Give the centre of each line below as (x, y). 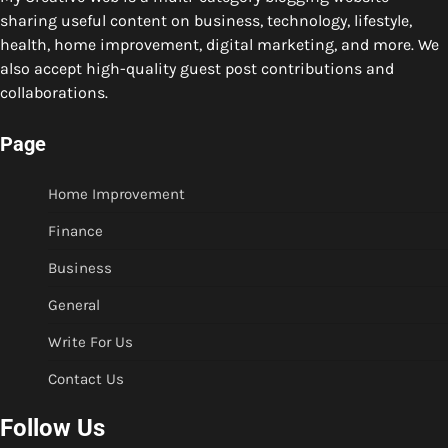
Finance (75, 230)
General (74, 304)
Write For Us (90, 341)
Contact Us (86, 378)
